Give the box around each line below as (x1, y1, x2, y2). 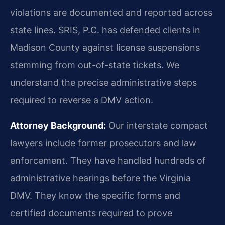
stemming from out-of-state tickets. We (10, 60, 179, 71)
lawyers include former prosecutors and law (10, 137, 196, 148)
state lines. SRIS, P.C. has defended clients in (10, 25, 200, 36)
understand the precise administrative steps (10, 77, 197, 88)
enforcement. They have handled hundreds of (10, 155, 206, 166)
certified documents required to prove (10, 207, 172, 218)
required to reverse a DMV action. (10, 95, 153, 106)
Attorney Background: (10, 120, 106, 131)
